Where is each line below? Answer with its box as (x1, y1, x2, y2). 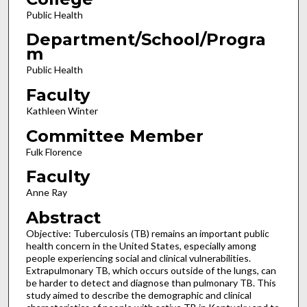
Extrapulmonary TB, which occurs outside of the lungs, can (25, 265, 276, 276)
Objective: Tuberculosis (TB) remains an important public (25, 228, 269, 239)
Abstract (25, 208, 101, 228)
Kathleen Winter (25, 105, 98, 117)
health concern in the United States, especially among (25, 240, 256, 251)
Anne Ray (25, 186, 67, 199)
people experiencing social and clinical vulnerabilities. (25, 252, 251, 264)
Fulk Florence (25, 145, 82, 158)
